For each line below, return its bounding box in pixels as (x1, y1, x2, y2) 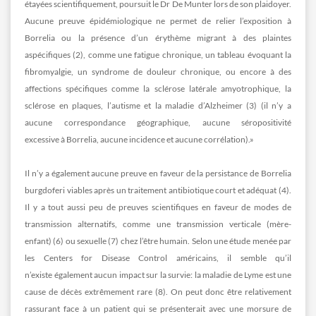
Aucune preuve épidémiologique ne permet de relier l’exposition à (25, 15, 291, 26)
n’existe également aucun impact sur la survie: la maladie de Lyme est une (25, 269, 291, 280)
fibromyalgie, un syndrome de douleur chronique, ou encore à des (25, 66, 291, 77)
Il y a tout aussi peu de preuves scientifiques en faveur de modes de (25, 201, 291, 212)
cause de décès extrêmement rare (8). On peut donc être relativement (25, 286, 291, 297)
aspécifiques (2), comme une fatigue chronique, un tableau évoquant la (25, 49, 291, 60)
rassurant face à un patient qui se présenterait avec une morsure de (25, 303, 291, 314)
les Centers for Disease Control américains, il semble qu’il (25, 252, 291, 263)
